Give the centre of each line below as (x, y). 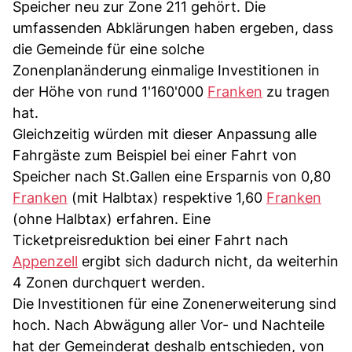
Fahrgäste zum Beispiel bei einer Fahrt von (155, 155)
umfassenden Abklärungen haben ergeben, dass (173, 27)
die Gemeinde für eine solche (108, 49)
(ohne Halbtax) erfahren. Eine (112, 218)
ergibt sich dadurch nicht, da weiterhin (208, 261)
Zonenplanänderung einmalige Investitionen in (166, 70)
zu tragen (296, 91)
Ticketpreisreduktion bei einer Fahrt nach (150, 240)
